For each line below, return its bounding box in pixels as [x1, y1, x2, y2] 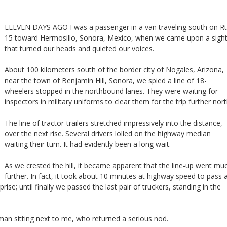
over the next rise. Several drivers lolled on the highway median [5, 128, 211, 138]
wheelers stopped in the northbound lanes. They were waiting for [5, 86, 218, 96]
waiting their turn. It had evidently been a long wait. [5, 139, 171, 149]
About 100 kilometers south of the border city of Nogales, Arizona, [5, 64, 224, 74]
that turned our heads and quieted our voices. [5, 43, 154, 53]
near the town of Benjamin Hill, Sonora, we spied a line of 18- [5, 75, 207, 85]
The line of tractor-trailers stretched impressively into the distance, [5, 118, 222, 128]
